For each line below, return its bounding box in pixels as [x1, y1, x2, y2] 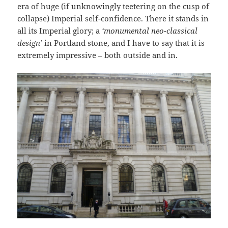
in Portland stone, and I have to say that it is [42, 38, 205, 48]
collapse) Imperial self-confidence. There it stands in [17, 13, 209, 24]
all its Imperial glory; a [17, 25, 102, 36]
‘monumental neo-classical [102, 25, 198, 36]
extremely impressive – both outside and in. [17, 50, 178, 61]
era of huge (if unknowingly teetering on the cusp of [17, 1, 210, 12]
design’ [17, 38, 43, 48]
